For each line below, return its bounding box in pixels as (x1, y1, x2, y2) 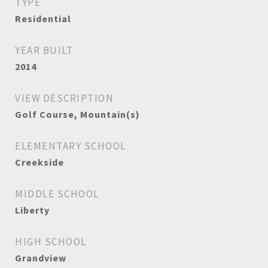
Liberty (15, 204, 50, 216)
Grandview (15, 252, 66, 264)
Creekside (15, 156, 64, 168)
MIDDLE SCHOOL (15, 187, 99, 200)
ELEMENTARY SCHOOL (15, 139, 126, 153)
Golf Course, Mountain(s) (15, 108, 140, 120)
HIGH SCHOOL (15, 235, 87, 248)
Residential (15, 13, 71, 25)
